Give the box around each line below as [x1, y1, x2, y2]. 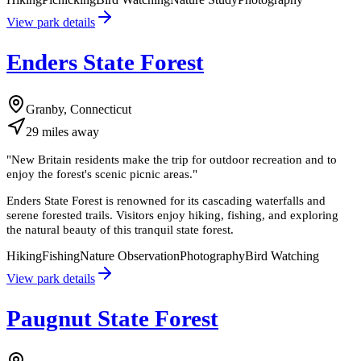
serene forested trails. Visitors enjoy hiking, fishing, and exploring [6, 207, 338, 222]
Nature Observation [80, 249, 180, 263]
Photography [180, 249, 245, 263]
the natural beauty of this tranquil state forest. [6, 222, 234, 236]
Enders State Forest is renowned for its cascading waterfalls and [6, 193, 326, 207]
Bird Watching [245, 249, 319, 263]
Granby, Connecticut [26, 102, 131, 117]
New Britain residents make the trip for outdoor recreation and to [11, 151, 337, 166]
